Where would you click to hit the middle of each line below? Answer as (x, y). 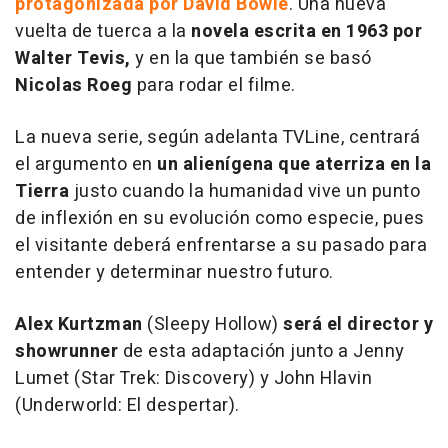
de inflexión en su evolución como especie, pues (220, 219)
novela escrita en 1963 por (306, 32)
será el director (351, 325)
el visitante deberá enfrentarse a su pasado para (221, 246)
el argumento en (86, 165)
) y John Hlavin (310, 379)
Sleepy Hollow (212, 325)
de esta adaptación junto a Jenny (261, 352)
